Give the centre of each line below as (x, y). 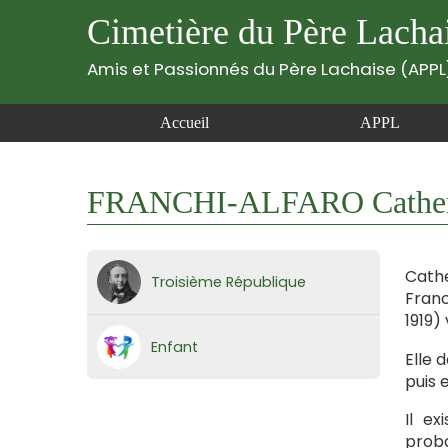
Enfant (174, 347)
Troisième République (228, 282)
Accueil (184, 122)
